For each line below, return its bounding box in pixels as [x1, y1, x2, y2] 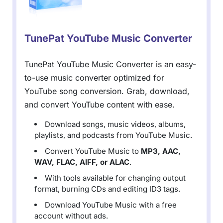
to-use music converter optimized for [24, 73, 164, 83]
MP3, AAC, [141, 146, 181, 156]
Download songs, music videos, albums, [45, 119, 186, 129]
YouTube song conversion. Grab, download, [24, 86, 190, 97]
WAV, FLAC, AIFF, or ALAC [34, 157, 129, 167]
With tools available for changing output [45, 173, 186, 183]
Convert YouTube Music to [45, 146, 141, 156]
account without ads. [34, 211, 108, 221]
